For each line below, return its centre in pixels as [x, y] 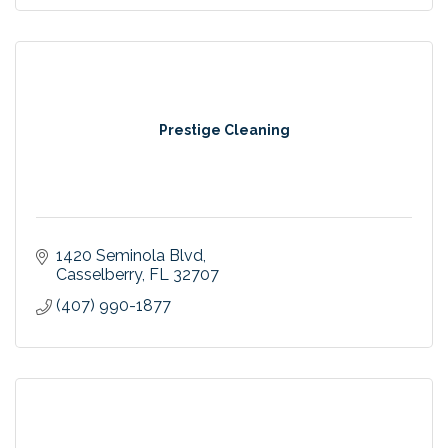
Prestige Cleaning [224, 129]
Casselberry [99, 274]
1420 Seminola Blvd [129, 255]
